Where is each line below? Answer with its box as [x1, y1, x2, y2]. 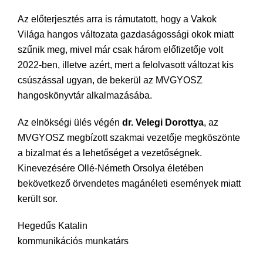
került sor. [18, 194, 58, 204]
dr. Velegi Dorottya [122, 117, 204, 127]
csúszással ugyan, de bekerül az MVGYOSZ [18, 75, 203, 85]
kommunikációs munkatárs [18, 236, 129, 246]
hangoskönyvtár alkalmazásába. [18, 90, 152, 100]
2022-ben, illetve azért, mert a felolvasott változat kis [18, 60, 234, 70]
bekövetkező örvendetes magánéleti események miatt [18, 178, 241, 188]
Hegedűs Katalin [18, 221, 87, 231]
